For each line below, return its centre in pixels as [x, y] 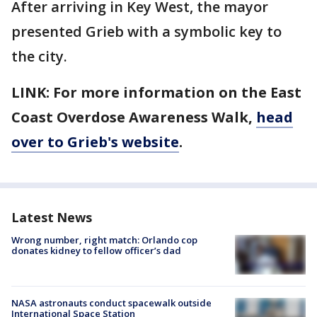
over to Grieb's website [95, 142]
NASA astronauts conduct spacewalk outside [111, 302]
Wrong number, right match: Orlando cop [104, 240]
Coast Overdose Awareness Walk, [134, 117]
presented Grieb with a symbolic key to [146, 31]
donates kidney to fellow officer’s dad [96, 250]
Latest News [52, 217]
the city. [39, 56]
